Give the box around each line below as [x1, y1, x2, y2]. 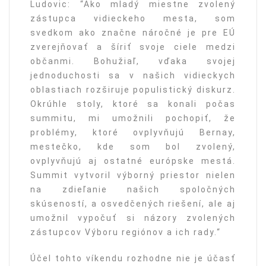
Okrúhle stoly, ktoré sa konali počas [30, 99, 236, 109]
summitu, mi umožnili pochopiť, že [30, 113, 236, 123]
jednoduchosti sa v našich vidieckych [30, 70, 236, 80]
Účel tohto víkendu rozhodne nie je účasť [30, 253, 236, 263]
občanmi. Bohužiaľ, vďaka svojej [30, 56, 236, 66]
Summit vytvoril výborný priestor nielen [30, 170, 236, 180]
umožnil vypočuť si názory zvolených [30, 213, 236, 223]
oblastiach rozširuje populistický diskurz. [30, 84, 236, 94]
